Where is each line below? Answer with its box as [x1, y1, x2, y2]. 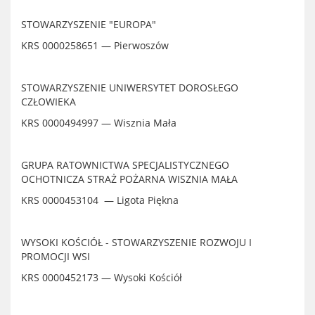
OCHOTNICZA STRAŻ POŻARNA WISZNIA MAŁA [21, 172, 238, 186]
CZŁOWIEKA [21, 95, 76, 108]
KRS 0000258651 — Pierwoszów [21, 39, 169, 52]
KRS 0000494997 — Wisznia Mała [21, 116, 176, 129]
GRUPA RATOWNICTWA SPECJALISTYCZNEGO [21, 158, 229, 172]
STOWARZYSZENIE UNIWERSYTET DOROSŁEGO [21, 81, 238, 94]
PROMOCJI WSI [21, 250, 90, 263]
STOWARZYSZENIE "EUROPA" [21, 18, 156, 31]
